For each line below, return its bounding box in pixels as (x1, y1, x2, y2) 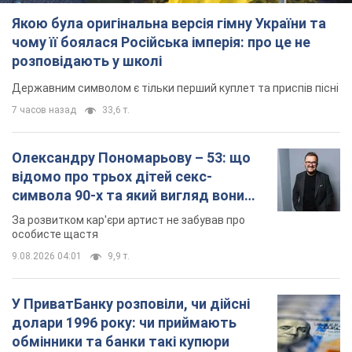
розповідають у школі (12, 53, 162, 70)
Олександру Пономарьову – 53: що (12, 149, 251, 167)
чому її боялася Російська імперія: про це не (12, 34, 310, 51)
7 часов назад (12, 104, 76, 116)
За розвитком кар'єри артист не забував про (12, 214, 245, 227)
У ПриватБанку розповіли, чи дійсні (12, 295, 250, 313)
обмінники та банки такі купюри (12, 333, 229, 350)
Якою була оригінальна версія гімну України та (12, 15, 326, 32)
